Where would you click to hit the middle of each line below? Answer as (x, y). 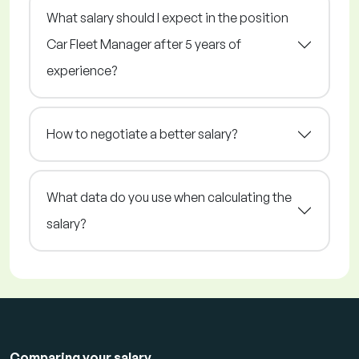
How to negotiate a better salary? (142, 134)
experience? (82, 71)
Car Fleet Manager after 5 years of (144, 44)
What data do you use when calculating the (169, 198)
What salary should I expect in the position (167, 18)
